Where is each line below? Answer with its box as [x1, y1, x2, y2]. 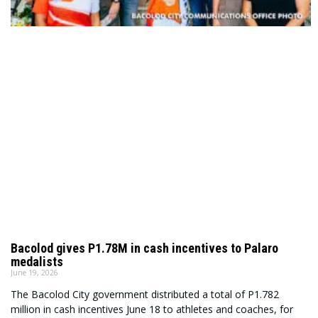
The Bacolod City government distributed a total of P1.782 [11, 287, 279, 301]
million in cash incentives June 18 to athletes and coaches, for [11, 302, 293, 316]
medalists [11, 253, 63, 269]
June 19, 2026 [11, 267, 58, 278]
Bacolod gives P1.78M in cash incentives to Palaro [11, 240, 278, 256]
